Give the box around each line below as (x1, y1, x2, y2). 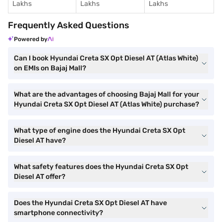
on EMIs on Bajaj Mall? (14, 64, 86, 72)
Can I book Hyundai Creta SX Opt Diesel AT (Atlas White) (14, 54, 198, 62)
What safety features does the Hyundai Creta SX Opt (14, 163, 188, 171)
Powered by (14, 36, 48, 43)
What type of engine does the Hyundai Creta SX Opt (14, 126, 185, 135)
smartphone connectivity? (14, 209, 103, 217)
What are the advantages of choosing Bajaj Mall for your (14, 90, 199, 99)
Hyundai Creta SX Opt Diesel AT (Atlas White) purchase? (14, 100, 199, 109)
